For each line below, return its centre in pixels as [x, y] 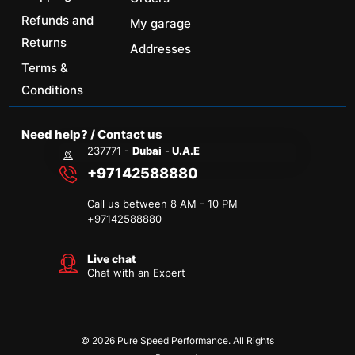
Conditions [53, 90]
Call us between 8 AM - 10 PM [163, 204]
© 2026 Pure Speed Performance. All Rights [177, 341]
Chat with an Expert [137, 273]
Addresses [160, 49]
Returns [44, 43]
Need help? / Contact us [92, 135]
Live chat [112, 259]
